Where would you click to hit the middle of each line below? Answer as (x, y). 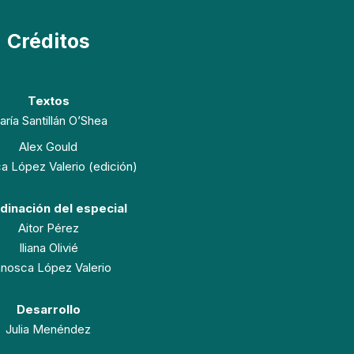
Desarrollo (48, 309)
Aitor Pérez (48, 228)
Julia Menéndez (48, 329)
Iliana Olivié (48, 248)
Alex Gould (48, 147)
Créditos (48, 41)
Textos (48, 101)
